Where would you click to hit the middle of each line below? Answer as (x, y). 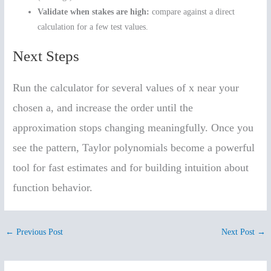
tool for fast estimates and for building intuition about (131, 168)
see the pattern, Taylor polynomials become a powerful (134, 148)
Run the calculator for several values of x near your (126, 88)
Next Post (239, 232)
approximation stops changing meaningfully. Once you (133, 128)
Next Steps (46, 56)
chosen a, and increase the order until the (103, 108)
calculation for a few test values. (93, 27)
